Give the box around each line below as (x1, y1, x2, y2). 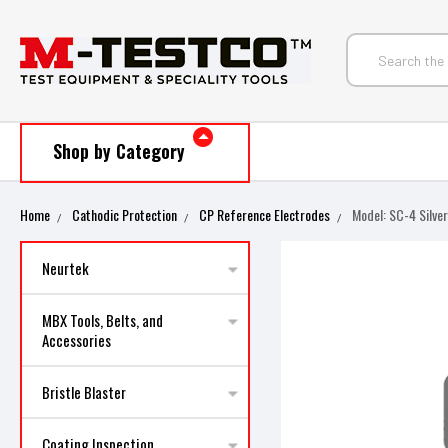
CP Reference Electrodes (199, 204, 330, 225)
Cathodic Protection (72, 204, 177, 225)
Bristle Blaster (42, 381, 126, 403)
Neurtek (42, 257, 89, 279)
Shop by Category (52, 138, 185, 164)
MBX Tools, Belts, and (42, 309, 163, 331)
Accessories (42, 329, 111, 351)
